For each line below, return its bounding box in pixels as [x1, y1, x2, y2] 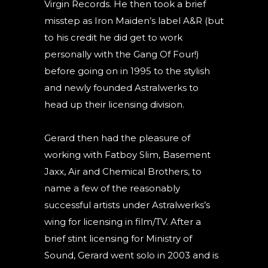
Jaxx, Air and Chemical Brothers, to [44, 166, 202, 177]
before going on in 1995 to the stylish [44, 65, 210, 77]
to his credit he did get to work [44, 32, 182, 43]
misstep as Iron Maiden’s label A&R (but [44, 15, 224, 26]
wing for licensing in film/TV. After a [44, 216, 201, 227]
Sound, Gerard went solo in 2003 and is [44, 249, 218, 261]
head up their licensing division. [44, 99, 184, 110]
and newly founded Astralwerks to [44, 82, 199, 93]
